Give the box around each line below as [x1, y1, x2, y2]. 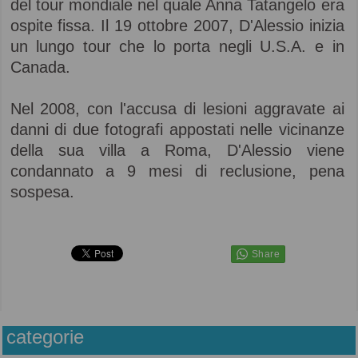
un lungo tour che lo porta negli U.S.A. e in [10, 38, 344, 55]
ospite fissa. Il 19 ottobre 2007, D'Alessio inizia [10, 17, 344, 34]
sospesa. [10, 183, 74, 201]
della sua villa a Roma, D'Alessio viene [10, 141, 344, 159]
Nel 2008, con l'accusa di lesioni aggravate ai [10, 100, 344, 117]
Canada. [10, 58, 70, 76]
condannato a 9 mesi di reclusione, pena [10, 162, 344, 180]
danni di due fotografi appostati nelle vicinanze [10, 121, 344, 138]
